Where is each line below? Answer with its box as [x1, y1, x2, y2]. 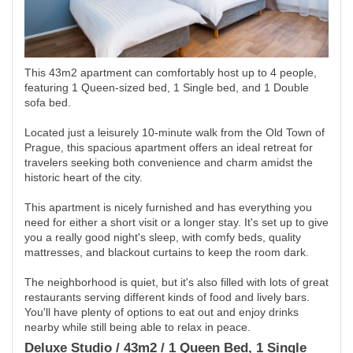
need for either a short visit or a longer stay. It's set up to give [24, 216, 329, 229]
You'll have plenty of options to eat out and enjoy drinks [24, 306, 299, 318]
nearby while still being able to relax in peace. [24, 321, 251, 333]
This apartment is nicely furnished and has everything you [24, 201, 312, 214]
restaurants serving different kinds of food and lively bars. [24, 291, 310, 303]
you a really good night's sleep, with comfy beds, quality [24, 231, 301, 243]
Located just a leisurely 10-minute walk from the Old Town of [24, 126, 325, 139]
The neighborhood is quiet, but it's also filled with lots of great [24, 276, 329, 288]
